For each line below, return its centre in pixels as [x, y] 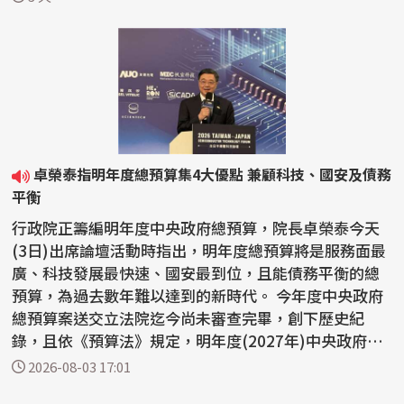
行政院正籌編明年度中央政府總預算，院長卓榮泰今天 [196, 227]
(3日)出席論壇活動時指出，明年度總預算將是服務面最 [199, 250]
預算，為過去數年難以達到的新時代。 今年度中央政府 [144, 295]
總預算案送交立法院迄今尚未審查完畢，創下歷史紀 [188, 317]
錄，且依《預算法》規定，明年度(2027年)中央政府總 [197, 340]
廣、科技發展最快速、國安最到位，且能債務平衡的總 [196, 272]
